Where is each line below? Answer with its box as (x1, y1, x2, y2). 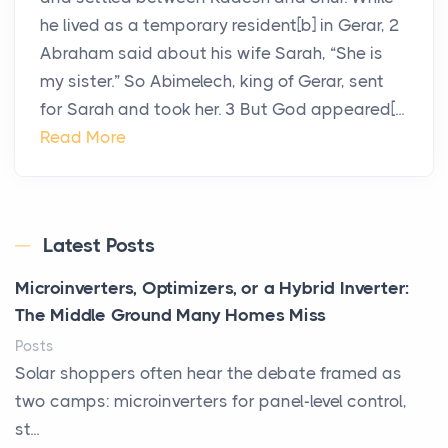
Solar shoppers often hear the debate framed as (15, 363, 402, 384)
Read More (40, 127, 126, 148)
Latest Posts (43, 234, 155, 258)
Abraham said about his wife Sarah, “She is (40, 43, 383, 64)
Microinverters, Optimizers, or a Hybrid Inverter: (15, 278, 410, 299)
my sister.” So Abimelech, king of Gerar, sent (40, 71, 384, 92)
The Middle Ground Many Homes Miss (15, 305, 326, 326)
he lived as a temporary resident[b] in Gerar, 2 (40, 15, 400, 36)
